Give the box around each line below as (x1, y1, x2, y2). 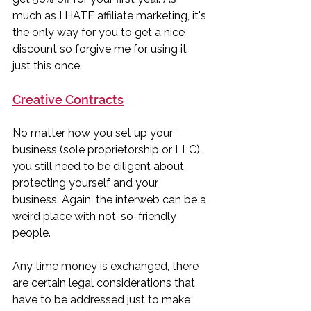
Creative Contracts (12, 92, 124, 107)
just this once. (12, 58, 85, 72)
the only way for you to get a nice (12, 25, 187, 39)
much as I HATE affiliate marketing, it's (12, 8, 209, 22)
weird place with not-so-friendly (12, 209, 179, 223)
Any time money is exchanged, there (12, 259, 201, 273)
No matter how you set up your (12, 126, 176, 140)
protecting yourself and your (12, 176, 161, 190)
